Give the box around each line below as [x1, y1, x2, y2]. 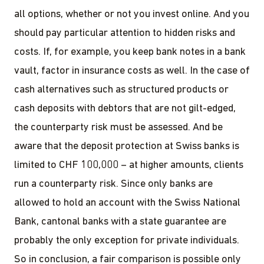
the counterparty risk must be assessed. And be [14, 122, 223, 134]
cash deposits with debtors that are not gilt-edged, [14, 103, 236, 115]
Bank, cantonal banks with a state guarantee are [14, 216, 226, 228]
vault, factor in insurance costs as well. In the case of [14, 65, 250, 77]
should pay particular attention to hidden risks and [14, 28, 235, 39]
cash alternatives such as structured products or [14, 84, 229, 96]
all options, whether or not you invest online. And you [14, 9, 249, 21]
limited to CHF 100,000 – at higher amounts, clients [14, 160, 243, 171]
